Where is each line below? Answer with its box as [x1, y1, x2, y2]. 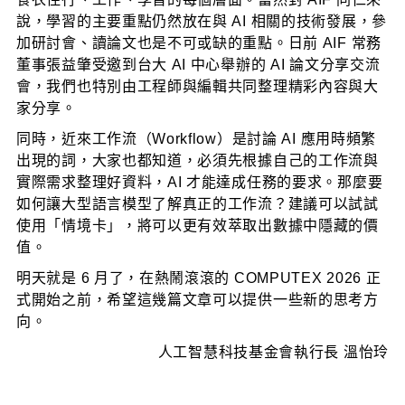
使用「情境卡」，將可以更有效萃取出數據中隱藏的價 [16, 218, 379, 233]
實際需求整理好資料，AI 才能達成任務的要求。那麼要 [16, 174, 383, 190]
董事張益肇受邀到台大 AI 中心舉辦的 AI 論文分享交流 [16, 57, 381, 72]
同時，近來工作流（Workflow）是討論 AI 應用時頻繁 [16, 131, 377, 146]
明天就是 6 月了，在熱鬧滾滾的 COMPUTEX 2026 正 [16, 270, 381, 286]
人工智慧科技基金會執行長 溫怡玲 [157, 344, 389, 360]
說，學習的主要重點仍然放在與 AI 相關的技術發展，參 [16, 14, 387, 29]
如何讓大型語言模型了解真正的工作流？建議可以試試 [16, 196, 379, 212]
